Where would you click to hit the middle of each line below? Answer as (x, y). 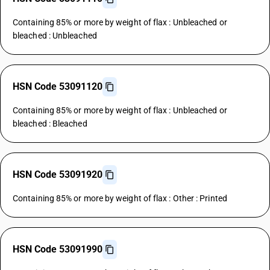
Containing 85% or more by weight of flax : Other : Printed (120, 198)
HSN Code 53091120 (58, 86)
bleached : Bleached (50, 124)
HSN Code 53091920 (58, 174)
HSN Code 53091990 (58, 249)
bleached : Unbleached (55, 36)
